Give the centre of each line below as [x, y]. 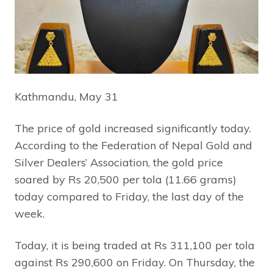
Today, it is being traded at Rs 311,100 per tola [135, 245]
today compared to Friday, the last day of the [129, 196]
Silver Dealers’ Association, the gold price [119, 162]
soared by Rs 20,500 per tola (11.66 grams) [126, 179]
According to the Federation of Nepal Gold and [133, 145]
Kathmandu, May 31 [66, 96]
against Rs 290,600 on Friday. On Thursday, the [135, 262]
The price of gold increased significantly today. [133, 128]
